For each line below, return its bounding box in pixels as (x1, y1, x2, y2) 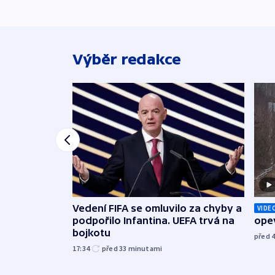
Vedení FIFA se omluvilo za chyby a (72, 203, 242, 214)
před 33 (102, 244, 128, 254)
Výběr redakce (72, 50, 181, 68)
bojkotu (72, 227, 110, 239)
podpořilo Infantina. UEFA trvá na (72, 215, 234, 227)
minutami (128, 244, 163, 254)
